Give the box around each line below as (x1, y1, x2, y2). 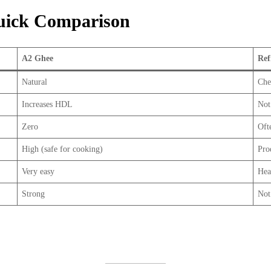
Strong (22, 189, 45, 199)
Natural (22, 77, 47, 87)
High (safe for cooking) (22, 145, 103, 154)
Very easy (22, 167, 54, 177)
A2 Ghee (22, 54, 53, 64)
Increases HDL (22, 100, 73, 109)
